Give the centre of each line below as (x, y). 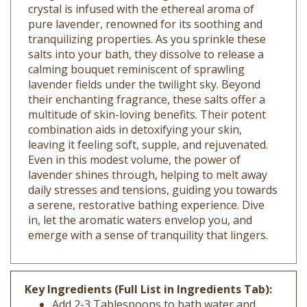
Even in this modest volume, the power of (134, 140)
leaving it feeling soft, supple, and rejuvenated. (148, 125)
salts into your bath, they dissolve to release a (146, 35)
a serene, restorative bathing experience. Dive (146, 185)
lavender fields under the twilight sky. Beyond (144, 65)
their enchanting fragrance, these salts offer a (147, 80)
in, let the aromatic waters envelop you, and (140, 200)
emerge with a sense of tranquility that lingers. (148, 216)
